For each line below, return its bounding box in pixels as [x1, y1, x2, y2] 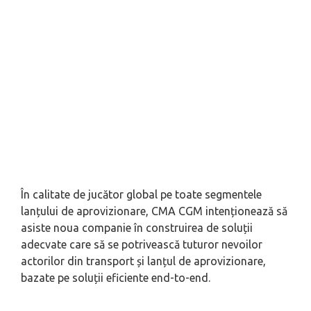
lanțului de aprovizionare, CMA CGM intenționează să [21, 205, 287, 218]
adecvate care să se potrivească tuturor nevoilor [21, 238, 262, 251]
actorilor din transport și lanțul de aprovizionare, [21, 255, 266, 268]
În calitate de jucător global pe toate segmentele [21, 188, 262, 201]
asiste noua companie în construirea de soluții [21, 221, 253, 235]
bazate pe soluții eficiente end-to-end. [21, 271, 210, 285]
